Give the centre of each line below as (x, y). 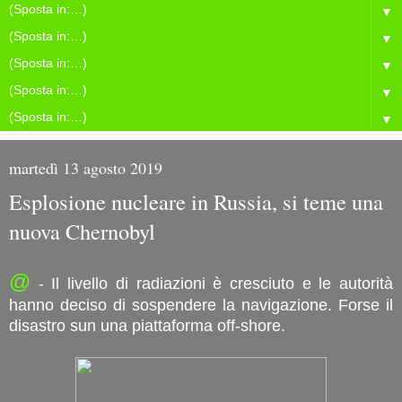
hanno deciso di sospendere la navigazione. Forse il (201, 305)
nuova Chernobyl (82, 231)
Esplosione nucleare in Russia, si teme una (196, 201)
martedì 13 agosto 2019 (86, 168)
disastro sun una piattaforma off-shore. (147, 325)
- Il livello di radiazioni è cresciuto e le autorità (212, 283)
